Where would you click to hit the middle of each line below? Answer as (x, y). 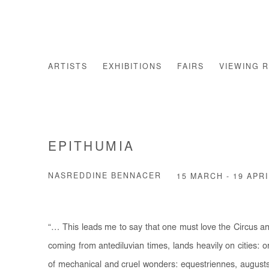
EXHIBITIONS (132, 68)
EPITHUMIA (92, 148)
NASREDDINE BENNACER (105, 176)
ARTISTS (68, 68)
